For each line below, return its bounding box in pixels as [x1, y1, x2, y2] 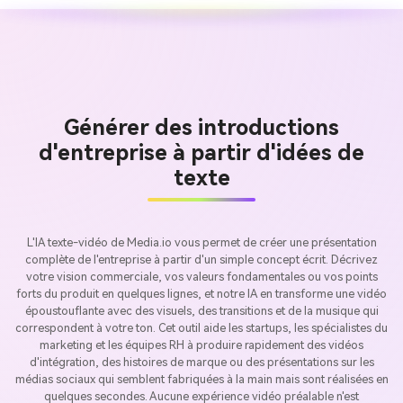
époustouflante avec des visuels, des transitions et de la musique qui [24, 304, 379, 318]
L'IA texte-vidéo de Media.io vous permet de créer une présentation [26, 236, 377, 250]
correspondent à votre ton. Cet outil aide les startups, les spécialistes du [15, 321, 388, 336]
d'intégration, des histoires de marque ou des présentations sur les [29, 355, 374, 370]
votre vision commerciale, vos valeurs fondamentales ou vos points [25, 270, 378, 284]
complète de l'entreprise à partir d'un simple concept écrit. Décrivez [25, 253, 378, 267]
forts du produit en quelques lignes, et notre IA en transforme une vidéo [16, 287, 387, 301]
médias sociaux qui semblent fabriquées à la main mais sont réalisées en [14, 372, 389, 387]
